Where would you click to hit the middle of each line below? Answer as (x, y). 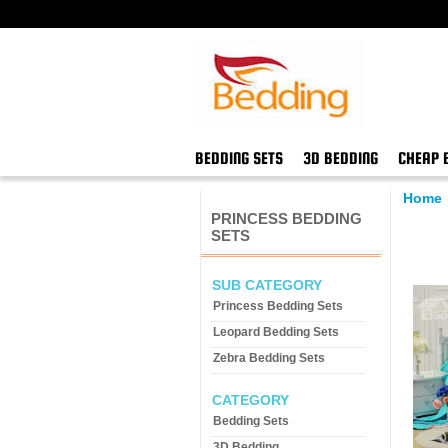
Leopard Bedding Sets (276, 332)
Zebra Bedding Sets (269, 358)
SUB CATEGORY (267, 285)
